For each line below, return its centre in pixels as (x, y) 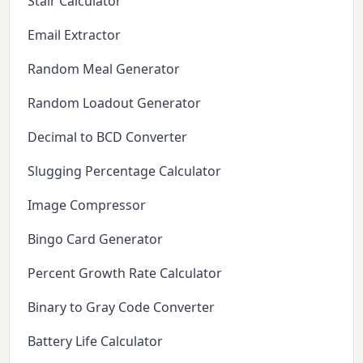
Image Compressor (87, 205)
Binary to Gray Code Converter (122, 307)
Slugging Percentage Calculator (125, 171)
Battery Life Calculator (96, 341)
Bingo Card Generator (96, 239)
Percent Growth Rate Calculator (125, 273)
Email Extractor (75, 34)
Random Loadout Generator (115, 102)
